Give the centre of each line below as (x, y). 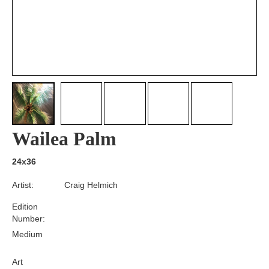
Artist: (23, 185)
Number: (29, 219)
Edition (25, 207)
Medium (27, 234)
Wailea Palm (64, 139)
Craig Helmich (91, 185)
